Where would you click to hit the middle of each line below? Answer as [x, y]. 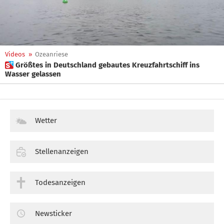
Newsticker [53, 213]
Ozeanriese [51, 54]
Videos [15, 54]
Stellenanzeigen [62, 151]
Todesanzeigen [60, 182]
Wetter [46, 120]
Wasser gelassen [33, 74]
